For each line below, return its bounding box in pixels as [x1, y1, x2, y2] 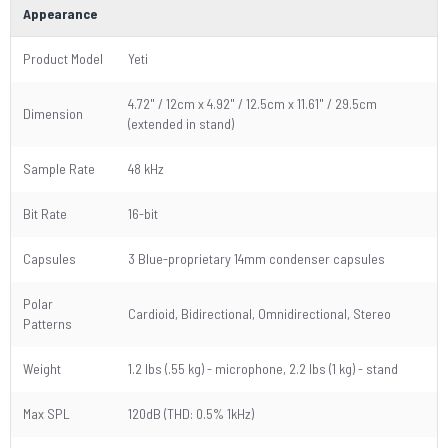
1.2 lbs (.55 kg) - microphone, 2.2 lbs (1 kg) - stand [128, 360, 398, 377]
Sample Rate [23, 160, 95, 177]
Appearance [23, 5, 97, 22]
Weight [23, 360, 61, 377]
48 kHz [128, 160, 164, 177]
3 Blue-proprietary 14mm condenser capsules [128, 250, 385, 267]
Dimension [23, 105, 83, 122]
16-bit [128, 205, 158, 222]
